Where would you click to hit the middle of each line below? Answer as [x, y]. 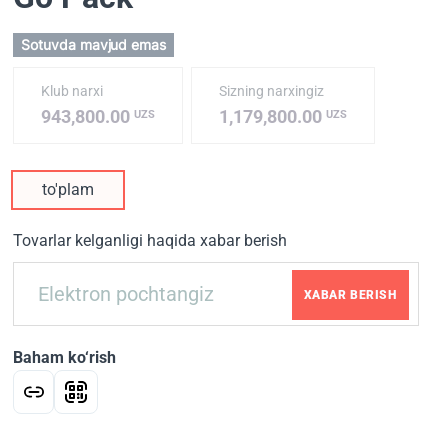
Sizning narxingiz [272, 91]
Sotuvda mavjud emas [93, 45]
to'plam [68, 190]
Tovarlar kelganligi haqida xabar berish [150, 241]
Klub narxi [72, 91]
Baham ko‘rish [65, 358]
